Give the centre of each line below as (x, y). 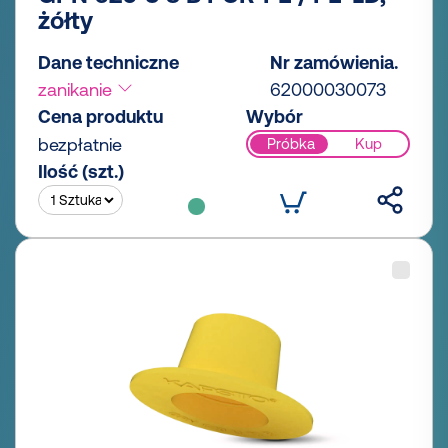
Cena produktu (100, 116)
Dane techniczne (108, 62)
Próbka (290, 144)
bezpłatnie (80, 144)
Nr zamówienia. (334, 62)
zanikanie (77, 89)
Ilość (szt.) (81, 171)
